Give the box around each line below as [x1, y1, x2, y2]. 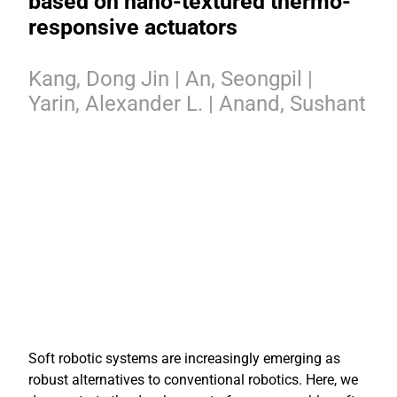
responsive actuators [28, 14, 237, 40]
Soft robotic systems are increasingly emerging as [28, 350, 340, 367]
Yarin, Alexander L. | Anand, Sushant [28, 91, 366, 116]
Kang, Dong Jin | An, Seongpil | [28, 66, 313, 91]
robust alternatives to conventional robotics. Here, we [28, 371, 358, 388]
